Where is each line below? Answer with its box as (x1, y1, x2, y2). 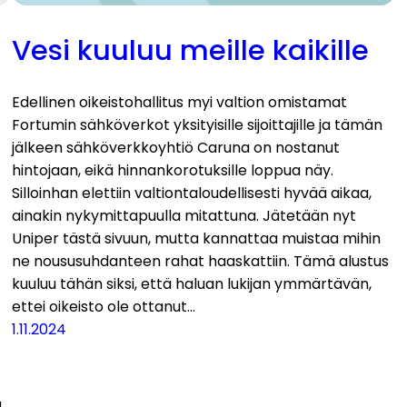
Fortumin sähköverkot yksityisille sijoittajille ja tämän (12, 114, 383, 135)
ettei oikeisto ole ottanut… (12, 295, 196, 317)
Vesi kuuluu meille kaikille (12, 31, 370, 71)
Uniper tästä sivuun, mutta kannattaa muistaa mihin (12, 227, 382, 249)
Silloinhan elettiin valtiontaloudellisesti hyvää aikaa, (12, 182, 372, 203)
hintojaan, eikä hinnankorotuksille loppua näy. (12, 159, 334, 181)
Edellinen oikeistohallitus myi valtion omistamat (12, 91, 348, 113)
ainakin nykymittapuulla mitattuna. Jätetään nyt (12, 204, 357, 226)
